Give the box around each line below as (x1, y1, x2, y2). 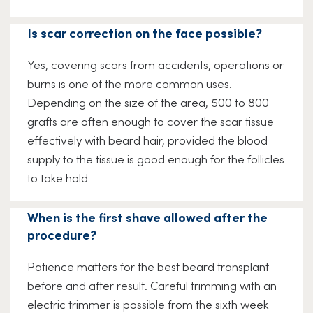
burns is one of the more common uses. (27, 75, 232, 92)
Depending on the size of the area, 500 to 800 (27, 94, 269, 111)
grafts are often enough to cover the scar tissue (27, 112, 274, 130)
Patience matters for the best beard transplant (27, 258, 269, 275)
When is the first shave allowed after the (27, 208, 268, 226)
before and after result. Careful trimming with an (27, 277, 277, 294)
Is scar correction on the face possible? (27, 24, 262, 42)
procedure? (27, 226, 96, 244)
